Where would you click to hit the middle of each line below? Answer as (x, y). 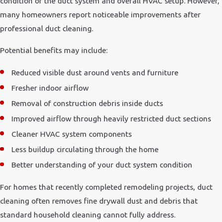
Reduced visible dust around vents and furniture (95, 72)
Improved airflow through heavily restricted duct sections (111, 119)
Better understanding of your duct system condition (102, 165)
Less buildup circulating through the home (85, 149)
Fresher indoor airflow (50, 87)
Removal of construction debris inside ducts (87, 103)
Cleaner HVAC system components (72, 134)
